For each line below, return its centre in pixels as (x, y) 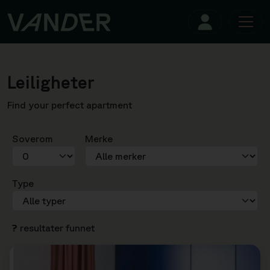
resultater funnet (56, 228)
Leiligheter (51, 82)
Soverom (33, 139)
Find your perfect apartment (70, 105)
